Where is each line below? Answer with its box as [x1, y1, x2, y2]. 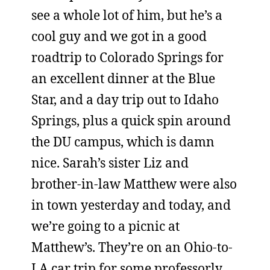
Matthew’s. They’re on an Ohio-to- [31, 239, 233, 256]
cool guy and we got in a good [31, 28, 207, 45]
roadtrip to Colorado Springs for [31, 49, 224, 66]
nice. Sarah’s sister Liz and [31, 154, 189, 171]
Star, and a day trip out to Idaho [31, 91, 219, 108]
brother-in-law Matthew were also [31, 175, 237, 192]
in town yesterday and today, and [31, 196, 231, 213]
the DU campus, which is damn [31, 133, 215, 150]
